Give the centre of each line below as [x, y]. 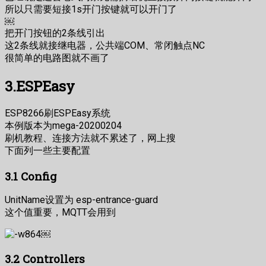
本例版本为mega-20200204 [63, 125]
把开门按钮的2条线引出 [55, 33]
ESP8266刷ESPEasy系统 [58, 113]
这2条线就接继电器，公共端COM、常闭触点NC [105, 46]
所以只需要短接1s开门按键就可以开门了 [91, 9]
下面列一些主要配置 [47, 150]
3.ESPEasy [40, 86]
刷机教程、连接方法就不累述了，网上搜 [90, 138]
